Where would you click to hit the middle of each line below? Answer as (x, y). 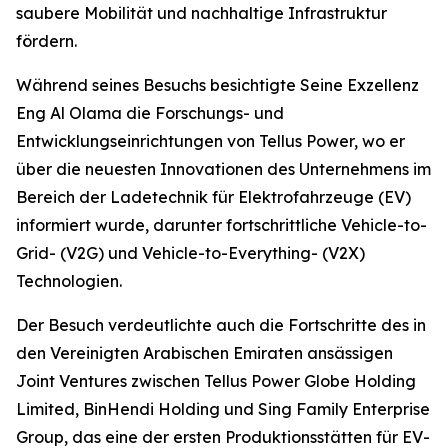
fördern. (46, 41)
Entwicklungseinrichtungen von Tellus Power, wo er (210, 141)
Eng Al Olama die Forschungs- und (150, 113)
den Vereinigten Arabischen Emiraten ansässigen (204, 353)
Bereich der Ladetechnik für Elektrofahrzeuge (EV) (213, 197)
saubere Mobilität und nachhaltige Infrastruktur (201, 13)
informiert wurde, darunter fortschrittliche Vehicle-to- (221, 225)
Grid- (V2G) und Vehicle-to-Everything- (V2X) (190, 253)
